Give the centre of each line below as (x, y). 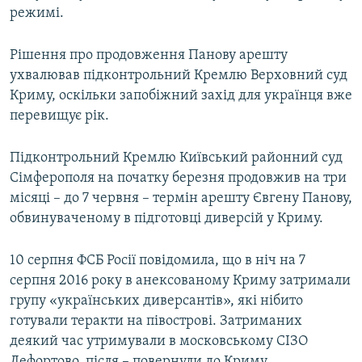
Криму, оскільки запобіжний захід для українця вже (181, 96)
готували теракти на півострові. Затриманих (156, 322)
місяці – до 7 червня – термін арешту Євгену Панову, (181, 199)
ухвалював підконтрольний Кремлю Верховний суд (179, 76)
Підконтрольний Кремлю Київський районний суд (176, 158)
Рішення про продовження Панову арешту (149, 56)
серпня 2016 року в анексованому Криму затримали (180, 281)
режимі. (37, 14)
